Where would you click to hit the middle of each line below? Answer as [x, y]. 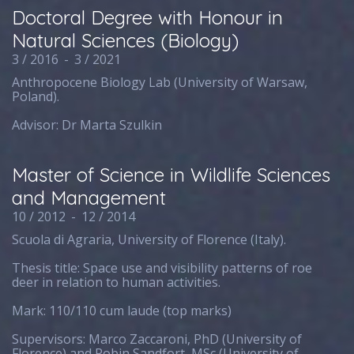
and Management [89, 198]
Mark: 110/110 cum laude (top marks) [122, 311]
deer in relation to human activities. [117, 282]
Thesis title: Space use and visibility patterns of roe [162, 268]
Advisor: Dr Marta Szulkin [87, 125]
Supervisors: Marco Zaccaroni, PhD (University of [157, 339]
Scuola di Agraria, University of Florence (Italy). [149, 239]
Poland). [36, 96]
